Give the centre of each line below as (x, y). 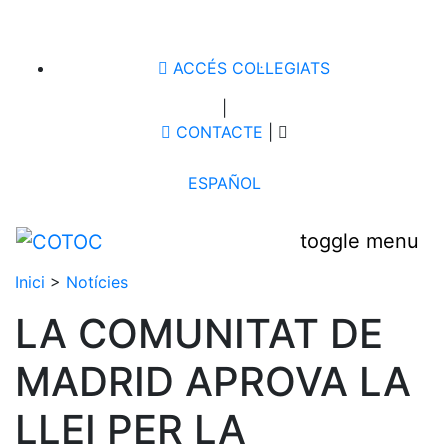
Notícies (97, 282)
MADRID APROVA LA (213, 382)
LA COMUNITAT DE (199, 334)
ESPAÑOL (224, 182)
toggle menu (359, 241)
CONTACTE (216, 132)
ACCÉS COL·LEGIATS (249, 68)
